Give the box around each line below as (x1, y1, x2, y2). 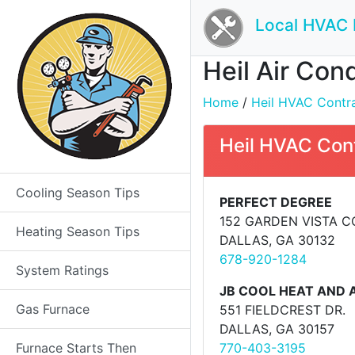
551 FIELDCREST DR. (219, 302, 345, 318)
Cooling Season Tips (16, 185, 139, 200)
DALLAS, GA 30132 (219, 232, 335, 248)
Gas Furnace (16, 301, 90, 317)
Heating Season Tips (16, 223, 139, 239)
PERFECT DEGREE (219, 194, 332, 210)
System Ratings (16, 262, 109, 278)
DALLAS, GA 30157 (219, 321, 334, 337)
